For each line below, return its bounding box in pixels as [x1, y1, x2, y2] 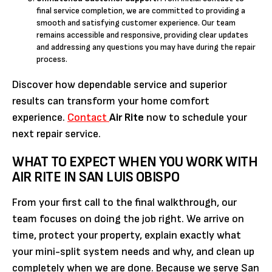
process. [36, 53, 67, 64]
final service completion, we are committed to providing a [36, 5, 245, 16]
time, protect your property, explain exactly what [12, 228, 241, 242]
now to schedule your [144, 110, 247, 124]
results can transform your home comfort [12, 94, 209, 107]
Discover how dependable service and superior [12, 78, 227, 91]
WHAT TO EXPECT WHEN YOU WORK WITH [12, 152, 258, 171]
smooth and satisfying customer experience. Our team [36, 17, 236, 28]
